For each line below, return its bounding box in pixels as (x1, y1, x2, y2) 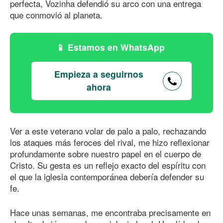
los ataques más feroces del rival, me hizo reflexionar (10, 136, 210, 149)
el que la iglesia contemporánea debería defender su (10, 170, 204, 183)
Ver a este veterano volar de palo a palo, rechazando (10, 124, 206, 137)
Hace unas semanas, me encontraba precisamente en (10, 206, 211, 219)
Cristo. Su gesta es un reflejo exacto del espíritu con (10, 159, 206, 172)
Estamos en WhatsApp (67, 41, 167, 53)
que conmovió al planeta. (10, 8, 103, 21)
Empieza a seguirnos (54, 68, 143, 80)
